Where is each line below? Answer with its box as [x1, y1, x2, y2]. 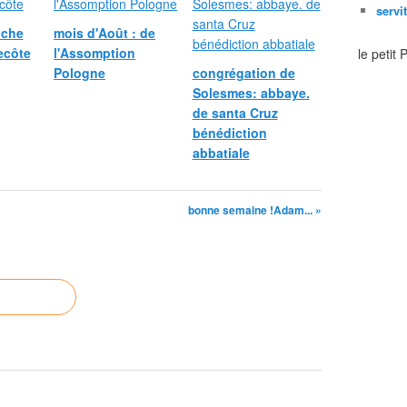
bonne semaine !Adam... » [188, 202, 322, 218]
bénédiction [192, 124, 267, 142]
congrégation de [192, 64, 295, 82]
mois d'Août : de [54, 24, 155, 42]
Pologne [54, 64, 105, 82]
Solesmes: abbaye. [192, 84, 310, 102]
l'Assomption [54, 44, 135, 62]
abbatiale [192, 144, 250, 162]
